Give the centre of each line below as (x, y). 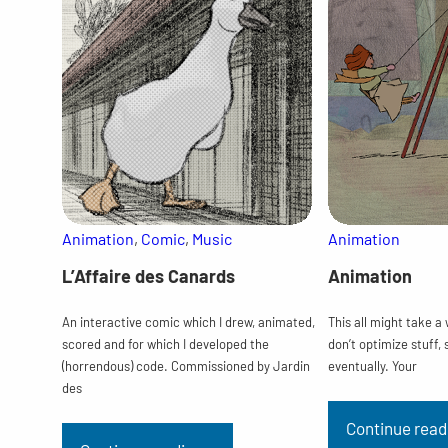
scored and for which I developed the (165, 343)
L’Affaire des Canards (148, 275)
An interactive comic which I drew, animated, (188, 321)
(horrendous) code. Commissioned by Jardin (185, 365)
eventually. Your (373, 365)
